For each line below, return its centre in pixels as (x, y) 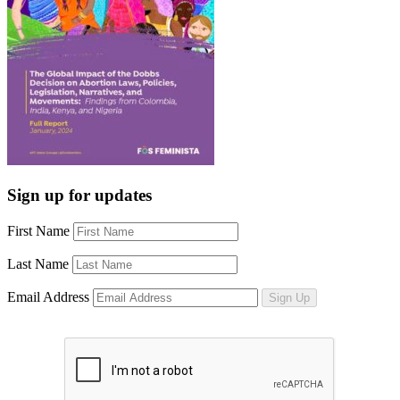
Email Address (48, 296)
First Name (38, 230)
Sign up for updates (79, 196)
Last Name (38, 263)
